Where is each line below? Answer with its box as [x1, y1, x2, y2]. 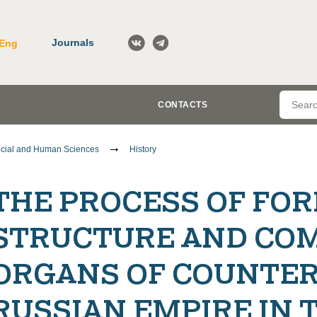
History [129, 144, 156, 154]
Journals [52, 36, 94, 48]
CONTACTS [158, 100, 207, 110]
